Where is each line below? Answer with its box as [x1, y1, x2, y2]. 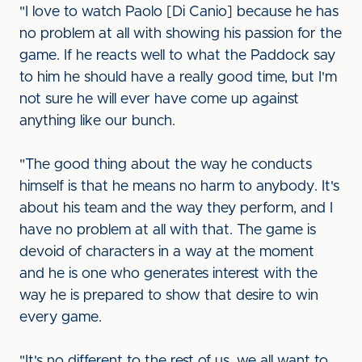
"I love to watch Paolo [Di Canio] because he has [19, 5, 339, 19]
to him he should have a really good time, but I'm [19, 70, 337, 85]
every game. [19, 310, 102, 325]
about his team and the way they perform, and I [19, 201, 333, 216]
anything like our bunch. [19, 114, 175, 128]
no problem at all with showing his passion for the [19, 27, 342, 41]
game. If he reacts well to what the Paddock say [19, 48, 335, 63]
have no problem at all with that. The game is [19, 223, 316, 238]
